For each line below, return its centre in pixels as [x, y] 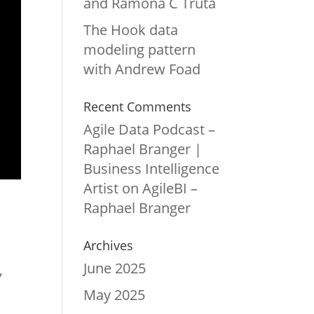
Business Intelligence [152, 168]
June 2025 [115, 268]
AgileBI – [170, 188]
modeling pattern [140, 49]
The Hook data [131, 29]
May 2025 [115, 294]
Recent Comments [138, 106]
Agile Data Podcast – [150, 129]
